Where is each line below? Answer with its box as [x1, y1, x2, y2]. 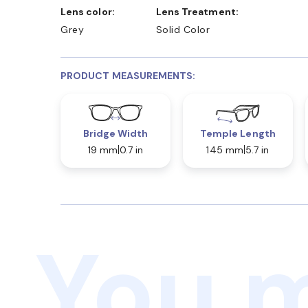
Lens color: [66, 5, 115, 18]
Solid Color [155, 23, 210, 36]
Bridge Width [82, 126, 148, 140]
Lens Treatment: [161, 5, 239, 18]
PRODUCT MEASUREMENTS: [60, 69, 196, 82]
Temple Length [199, 126, 276, 140]
